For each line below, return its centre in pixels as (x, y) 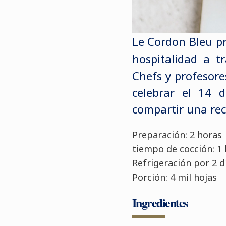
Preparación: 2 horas (177, 134)
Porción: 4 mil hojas (174, 177)
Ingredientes (160, 202)
